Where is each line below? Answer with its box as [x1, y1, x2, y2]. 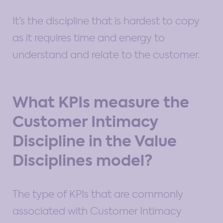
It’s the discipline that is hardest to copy [12, 14, 200, 27]
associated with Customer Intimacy [12, 204, 182, 218]
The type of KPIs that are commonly [12, 187, 183, 201]
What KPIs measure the [12, 92, 189, 113]
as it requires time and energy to [12, 31, 165, 44]
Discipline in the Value [12, 130, 177, 152]
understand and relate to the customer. [12, 48, 200, 61]
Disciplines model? [12, 150, 153, 171]
